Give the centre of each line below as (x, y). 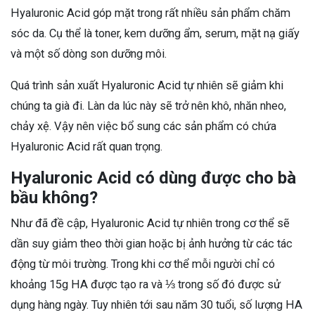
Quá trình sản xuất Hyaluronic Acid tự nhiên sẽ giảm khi (147, 85)
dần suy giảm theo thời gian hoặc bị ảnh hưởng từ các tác (152, 243)
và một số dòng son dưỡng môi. (90, 53)
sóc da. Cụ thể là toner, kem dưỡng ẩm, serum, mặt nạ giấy (155, 33)
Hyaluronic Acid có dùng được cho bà (153, 178)
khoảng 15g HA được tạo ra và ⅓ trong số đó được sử (146, 284)
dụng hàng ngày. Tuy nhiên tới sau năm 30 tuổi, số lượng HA (156, 304)
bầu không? (54, 197)
